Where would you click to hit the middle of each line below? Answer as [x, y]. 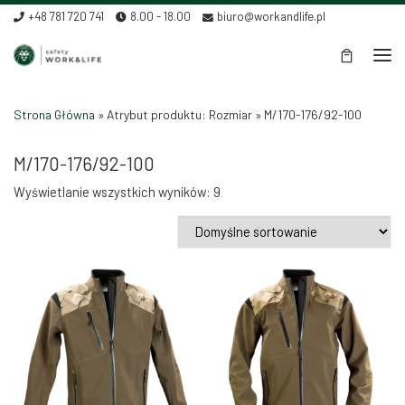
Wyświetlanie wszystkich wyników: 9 [117, 192]
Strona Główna [54, 114]
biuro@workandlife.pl [272, 16]
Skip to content [69, 25]
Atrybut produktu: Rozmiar [179, 114]
